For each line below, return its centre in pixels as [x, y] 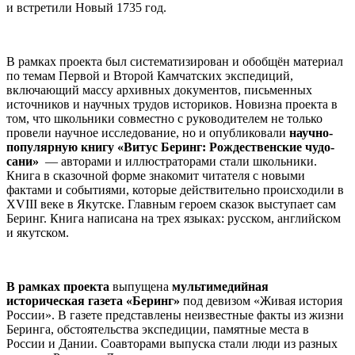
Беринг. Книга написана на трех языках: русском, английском [174, 218]
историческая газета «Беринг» [93, 300]
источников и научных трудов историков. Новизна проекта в [172, 104]
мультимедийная [220, 286]
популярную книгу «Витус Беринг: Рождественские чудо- [170, 147]
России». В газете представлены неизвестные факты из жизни [175, 315]
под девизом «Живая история [261, 300]
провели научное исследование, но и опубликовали [148, 132]
